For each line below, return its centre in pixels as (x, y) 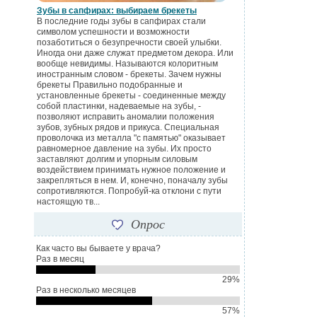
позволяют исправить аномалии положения (126, 117)
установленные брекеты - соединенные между (131, 96)
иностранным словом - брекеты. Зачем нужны (129, 75)
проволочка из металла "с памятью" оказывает (131, 138)
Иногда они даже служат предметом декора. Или (135, 53)
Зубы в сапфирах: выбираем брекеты (117, 11)
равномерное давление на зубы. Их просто (124, 149)
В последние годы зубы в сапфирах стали (121, 22)
